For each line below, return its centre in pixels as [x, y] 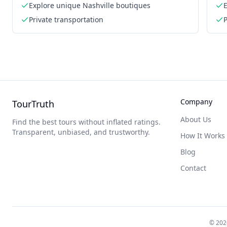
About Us [196, 119]
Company [196, 102]
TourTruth [33, 104]
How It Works [203, 136]
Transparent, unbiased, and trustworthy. [81, 132]
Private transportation [66, 20]
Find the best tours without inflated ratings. [86, 122]
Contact [193, 168]
